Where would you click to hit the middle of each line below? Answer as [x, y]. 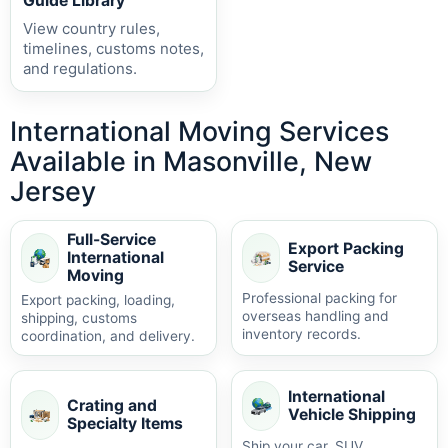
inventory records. [301, 334]
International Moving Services [199, 131]
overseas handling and [315, 316]
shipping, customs [79, 318]
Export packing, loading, [98, 300]
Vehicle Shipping [352, 414]
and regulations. [80, 68]
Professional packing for [319, 298]
